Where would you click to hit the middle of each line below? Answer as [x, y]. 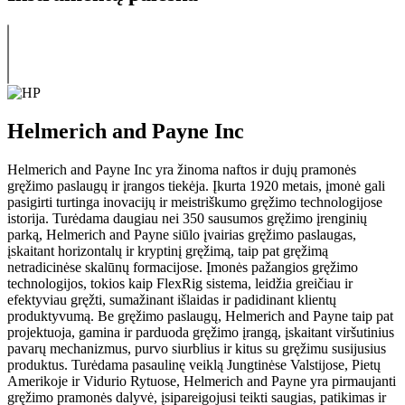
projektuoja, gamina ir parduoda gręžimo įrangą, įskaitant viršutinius [201, 332]
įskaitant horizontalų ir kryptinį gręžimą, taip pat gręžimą [168, 250]
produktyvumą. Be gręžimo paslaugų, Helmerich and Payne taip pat [200, 316]
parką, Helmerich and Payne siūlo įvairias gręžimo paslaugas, [182, 234]
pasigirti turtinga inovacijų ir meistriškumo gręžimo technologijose [195, 202]
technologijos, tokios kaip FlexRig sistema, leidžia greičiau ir [180, 283]
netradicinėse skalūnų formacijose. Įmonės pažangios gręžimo [183, 267]
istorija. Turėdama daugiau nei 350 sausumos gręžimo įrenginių [187, 218]
